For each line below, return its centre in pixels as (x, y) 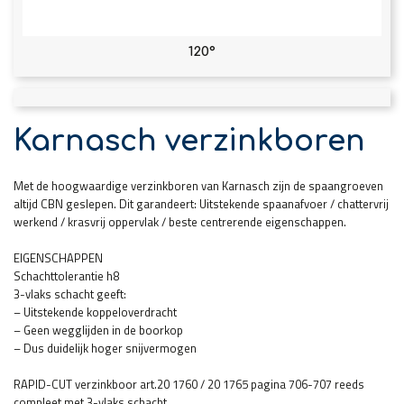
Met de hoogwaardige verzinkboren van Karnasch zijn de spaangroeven (198, 185)
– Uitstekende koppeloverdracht (95, 312)
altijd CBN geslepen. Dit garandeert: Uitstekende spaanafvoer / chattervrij (201, 203)
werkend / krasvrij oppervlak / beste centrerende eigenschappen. (180, 221)
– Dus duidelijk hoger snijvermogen (105, 348)
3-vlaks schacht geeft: (70, 294)
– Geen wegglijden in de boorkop (98, 330)
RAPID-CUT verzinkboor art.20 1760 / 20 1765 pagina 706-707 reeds (189, 384)
